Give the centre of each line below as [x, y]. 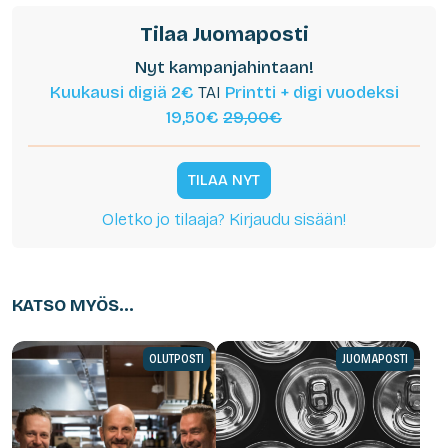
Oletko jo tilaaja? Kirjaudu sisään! [224, 220]
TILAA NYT [224, 180]
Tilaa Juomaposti [224, 34]
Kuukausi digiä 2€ [121, 93]
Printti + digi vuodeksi [311, 93]
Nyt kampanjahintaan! [224, 68]
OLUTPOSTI [176, 359]
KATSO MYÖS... [73, 306]
